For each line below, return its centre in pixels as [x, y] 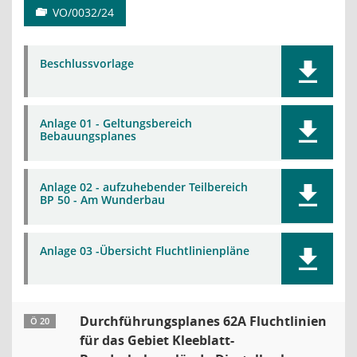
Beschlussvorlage [87, 63]
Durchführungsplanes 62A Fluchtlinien [203, 321]
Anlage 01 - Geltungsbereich [116, 123]
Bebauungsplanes [88, 136]
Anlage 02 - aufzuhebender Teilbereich [144, 187]
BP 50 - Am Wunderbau [102, 200]
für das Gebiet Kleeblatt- [157, 340]
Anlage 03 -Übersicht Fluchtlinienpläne [145, 251]
